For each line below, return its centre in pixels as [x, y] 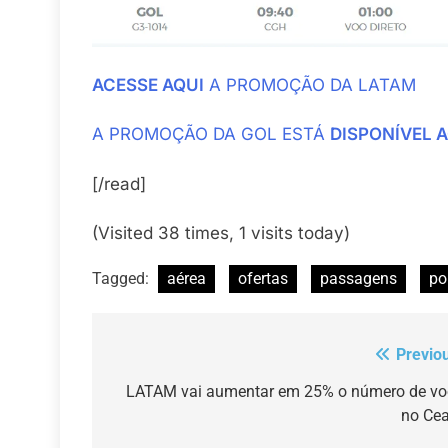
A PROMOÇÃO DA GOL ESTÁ [211, 134]
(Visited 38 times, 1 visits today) [221, 233]
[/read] [119, 183]
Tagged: [122, 279]
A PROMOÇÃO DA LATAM [310, 84]
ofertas [263, 279]
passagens [358, 279]
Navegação [172, 360]
